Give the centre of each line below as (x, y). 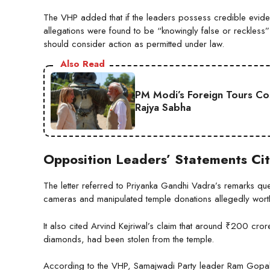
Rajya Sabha (163, 107)
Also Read (83, 64)
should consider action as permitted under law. (134, 44)
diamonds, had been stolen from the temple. (129, 239)
